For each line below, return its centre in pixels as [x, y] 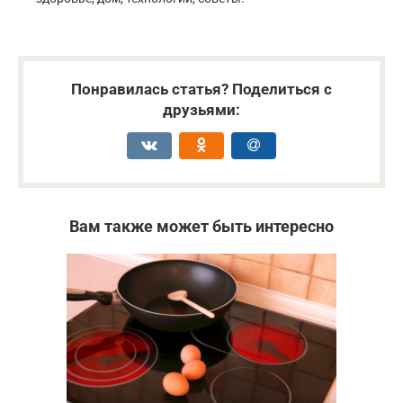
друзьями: [201, 110]
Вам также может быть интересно [201, 227]
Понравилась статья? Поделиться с [201, 90]
